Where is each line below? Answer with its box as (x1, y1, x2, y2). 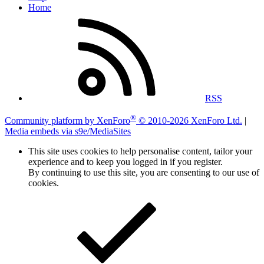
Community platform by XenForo (5, 115, 130, 126)
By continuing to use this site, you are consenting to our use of (28, 167, 259, 178)
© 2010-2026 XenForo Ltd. (138, 115, 242, 126)
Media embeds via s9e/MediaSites (5, 126, 131, 137)
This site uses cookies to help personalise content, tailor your (28, 146, 252, 157)
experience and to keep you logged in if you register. (28, 157, 223, 167)
